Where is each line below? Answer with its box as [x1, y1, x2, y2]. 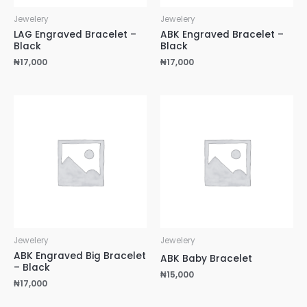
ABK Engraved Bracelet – [160, 27, 284, 41]
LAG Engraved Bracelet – [14, 27, 136, 41]
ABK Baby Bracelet [160, 251, 252, 265]
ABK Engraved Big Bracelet [14, 249, 146, 262]
